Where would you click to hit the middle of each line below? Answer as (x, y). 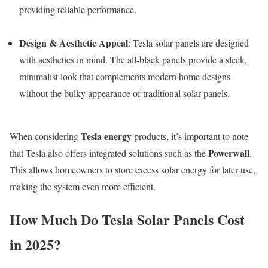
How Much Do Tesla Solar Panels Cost (127, 220)
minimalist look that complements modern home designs (125, 77)
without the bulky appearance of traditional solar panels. (124, 93)
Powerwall (229, 153)
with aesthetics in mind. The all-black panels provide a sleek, (133, 60)
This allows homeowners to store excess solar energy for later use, (133, 170)
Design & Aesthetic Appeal (74, 43)
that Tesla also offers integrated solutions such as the (109, 153)
